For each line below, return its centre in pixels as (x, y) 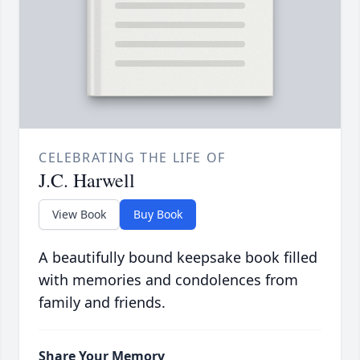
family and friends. (102, 303)
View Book (79, 215)
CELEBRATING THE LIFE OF (132, 158)
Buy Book (158, 215)
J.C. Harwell (87, 180)
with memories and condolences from (168, 280)
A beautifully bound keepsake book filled (178, 258)
